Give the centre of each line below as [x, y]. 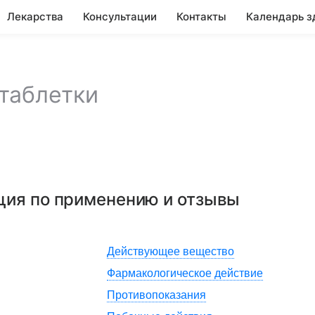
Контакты [201, 17]
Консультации [120, 17]
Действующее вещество [171, 251]
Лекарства [35, 17]
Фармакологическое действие [185, 273]
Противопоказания [156, 295]
